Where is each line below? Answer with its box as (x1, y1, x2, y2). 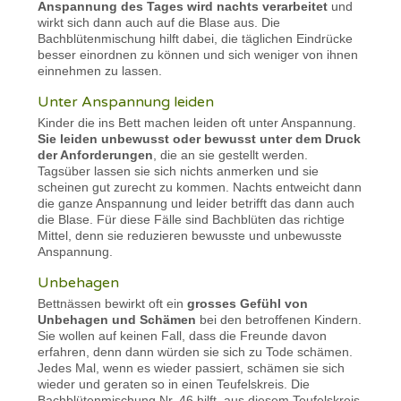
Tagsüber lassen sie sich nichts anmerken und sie (38, 163, 320, 178)
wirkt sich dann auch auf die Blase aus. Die (38, 14, 281, 30)
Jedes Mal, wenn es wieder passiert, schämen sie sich (38, 360, 346, 375)
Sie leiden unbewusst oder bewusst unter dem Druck (38, 131, 362, 146)
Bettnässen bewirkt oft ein (38, 295, 188, 311)
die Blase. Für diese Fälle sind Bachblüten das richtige (38, 211, 346, 226)
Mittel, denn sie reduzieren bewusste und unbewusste (38, 227, 343, 243)
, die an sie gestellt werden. (153, 147, 309, 162)
